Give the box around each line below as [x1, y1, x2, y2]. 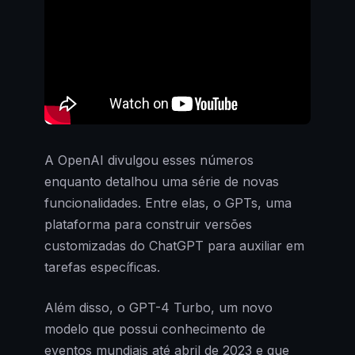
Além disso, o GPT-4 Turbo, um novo [44, 300, 273, 315]
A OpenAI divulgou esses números [44, 152, 254, 168]
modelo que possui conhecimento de [44, 321, 265, 337]
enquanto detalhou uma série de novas [44, 174, 279, 189]
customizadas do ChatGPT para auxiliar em [44, 238, 304, 254]
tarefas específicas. [44, 259, 160, 275]
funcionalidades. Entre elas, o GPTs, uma [44, 195, 292, 211]
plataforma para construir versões [44, 216, 252, 232]
